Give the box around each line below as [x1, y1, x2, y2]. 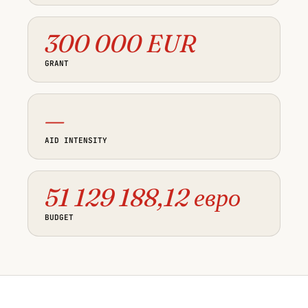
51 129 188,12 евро [45, 182, 241, 213]
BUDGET [45, 212, 74, 223]
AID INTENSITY [45, 135, 107, 146]
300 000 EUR [45, 28, 197, 59]
